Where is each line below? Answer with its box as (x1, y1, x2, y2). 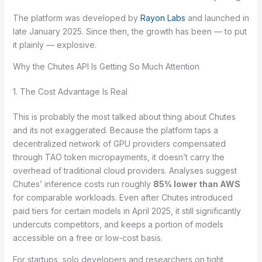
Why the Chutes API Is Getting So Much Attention (12, 61, 199, 71)
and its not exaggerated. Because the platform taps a (12, 125, 218, 135)
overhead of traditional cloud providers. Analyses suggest (12, 165, 237, 175)
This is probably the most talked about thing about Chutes (12, 111, 236, 122)
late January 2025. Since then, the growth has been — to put (12, 26, 247, 36)
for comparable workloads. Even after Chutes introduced (12, 192, 233, 202)
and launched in (185, 12, 249, 23)
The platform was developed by (12, 12, 140, 23)
